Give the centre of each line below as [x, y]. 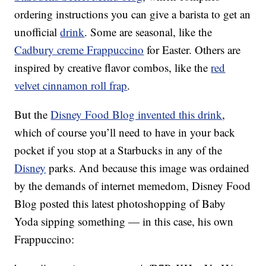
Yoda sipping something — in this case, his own [124, 221]
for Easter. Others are [192, 50]
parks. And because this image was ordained [148, 168]
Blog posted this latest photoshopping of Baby [120, 204]
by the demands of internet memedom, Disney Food [133, 186]
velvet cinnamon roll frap [71, 85]
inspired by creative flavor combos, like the [113, 68]
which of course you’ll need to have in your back [125, 132]
